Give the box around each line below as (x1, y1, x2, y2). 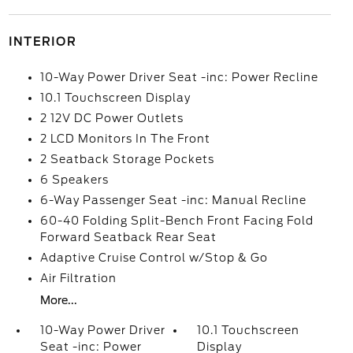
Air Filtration (39, 272, 117, 284)
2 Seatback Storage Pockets (39, 153, 214, 165)
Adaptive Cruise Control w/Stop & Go (39, 251, 268, 264)
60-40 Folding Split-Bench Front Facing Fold (39, 214, 314, 227)
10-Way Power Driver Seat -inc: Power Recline (39, 71, 318, 84)
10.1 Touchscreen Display (39, 91, 191, 104)
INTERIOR (8, 35, 76, 48)
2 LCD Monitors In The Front (39, 132, 210, 145)
